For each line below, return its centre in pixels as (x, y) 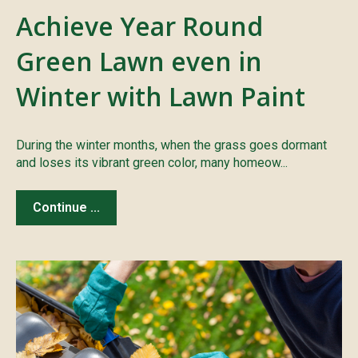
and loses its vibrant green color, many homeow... (152, 163)
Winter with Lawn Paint (161, 97)
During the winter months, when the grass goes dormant (171, 145)
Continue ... (66, 207)
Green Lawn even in (139, 62)
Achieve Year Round (139, 26)
